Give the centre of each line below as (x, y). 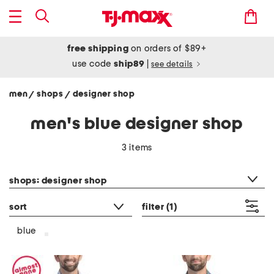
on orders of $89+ (168, 49)
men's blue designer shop (137, 124)
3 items (137, 148)
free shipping (98, 49)
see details (172, 65)
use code (93, 64)
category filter (38, 165)
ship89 (130, 64)
